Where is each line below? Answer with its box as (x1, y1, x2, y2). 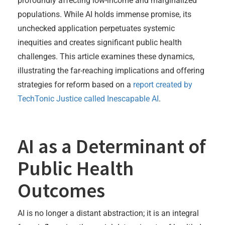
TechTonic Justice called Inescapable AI (18, 93, 159, 103)
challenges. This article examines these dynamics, (18, 51, 194, 61)
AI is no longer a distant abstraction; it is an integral (18, 208, 199, 218)
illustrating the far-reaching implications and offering (18, 65, 204, 75)
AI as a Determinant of (18, 133, 206, 159)
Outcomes (18, 177, 105, 203)
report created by (131, 79, 192, 89)
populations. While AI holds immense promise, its (18, 9, 191, 19)
